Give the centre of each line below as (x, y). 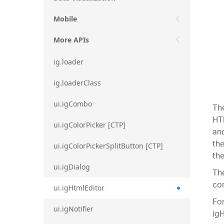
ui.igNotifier (73, 208)
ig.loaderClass (77, 82)
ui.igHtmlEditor (79, 187)
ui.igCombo (73, 103)
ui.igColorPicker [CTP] (89, 124)
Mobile (65, 19)
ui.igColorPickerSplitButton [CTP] (108, 145)
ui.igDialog (72, 166)
